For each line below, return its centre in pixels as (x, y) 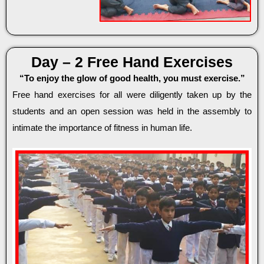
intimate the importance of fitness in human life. (102, 127)
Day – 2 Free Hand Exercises (132, 62)
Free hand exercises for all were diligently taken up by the (132, 94)
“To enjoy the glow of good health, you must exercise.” (132, 78)
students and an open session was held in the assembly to (132, 111)
